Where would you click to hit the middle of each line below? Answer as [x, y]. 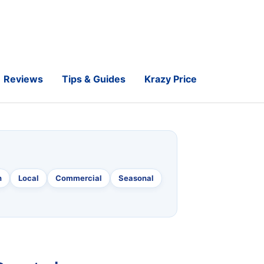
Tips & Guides [93, 79]
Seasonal [136, 178]
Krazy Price [170, 79]
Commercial [79, 178]
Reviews [23, 79]
